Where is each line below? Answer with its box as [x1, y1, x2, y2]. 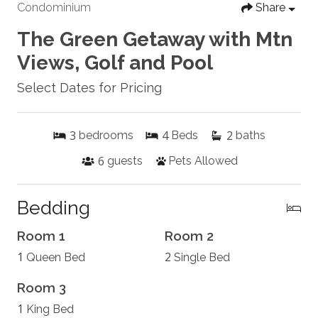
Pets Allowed [168, 154, 238, 168]
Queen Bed [26, 251, 85, 265]
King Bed [26, 302, 74, 317]
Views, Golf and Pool [17, 51, 213, 75]
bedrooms [79, 128, 133, 143]
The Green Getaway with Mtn [17, 28, 292, 52]
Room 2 [165, 228, 214, 244]
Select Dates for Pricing [17, 80, 162, 96]
